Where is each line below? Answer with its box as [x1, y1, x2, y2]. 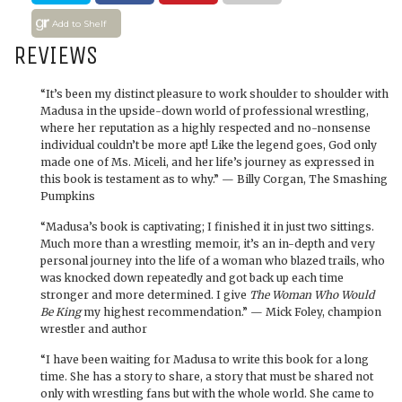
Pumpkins [40, 188, 95, 203]
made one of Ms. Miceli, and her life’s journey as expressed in [40, 154, 374, 169]
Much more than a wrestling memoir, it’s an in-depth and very [40, 236, 375, 250]
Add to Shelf [52, 17, 106, 30]
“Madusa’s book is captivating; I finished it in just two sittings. [40, 219, 374, 233]
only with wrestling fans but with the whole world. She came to [40, 386, 374, 400]
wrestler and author [40, 321, 147, 336]
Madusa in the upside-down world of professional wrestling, [40, 103, 369, 118]
